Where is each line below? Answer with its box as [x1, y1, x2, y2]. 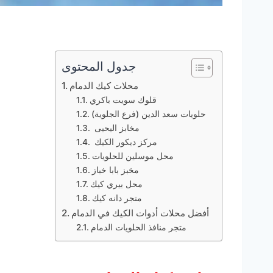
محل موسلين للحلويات [91, 151, 174, 161]
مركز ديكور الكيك [94, 136, 157, 147]
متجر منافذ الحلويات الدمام [90, 222, 186, 232]
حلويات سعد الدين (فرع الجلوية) [91, 108, 206, 119]
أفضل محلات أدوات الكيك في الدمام [71, 207, 210, 219]
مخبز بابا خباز [91, 165, 139, 175]
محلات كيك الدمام [69, 79, 139, 91]
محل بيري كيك [90, 179, 143, 189]
